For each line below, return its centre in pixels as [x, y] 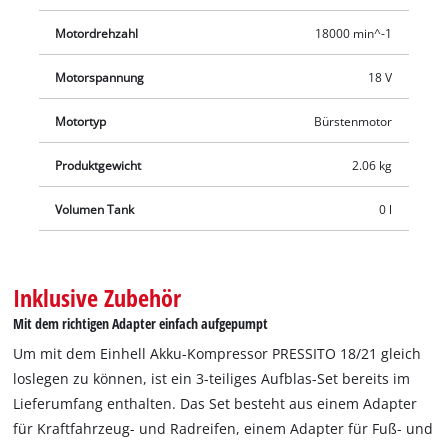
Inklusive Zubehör [97, 297]
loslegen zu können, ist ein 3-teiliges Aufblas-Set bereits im [212, 379]
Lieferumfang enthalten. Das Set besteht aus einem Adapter [215, 404]
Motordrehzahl [97, 33]
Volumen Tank [95, 209]
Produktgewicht [98, 165]
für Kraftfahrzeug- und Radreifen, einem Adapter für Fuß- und [223, 429]
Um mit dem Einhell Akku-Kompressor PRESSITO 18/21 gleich [217, 354]
